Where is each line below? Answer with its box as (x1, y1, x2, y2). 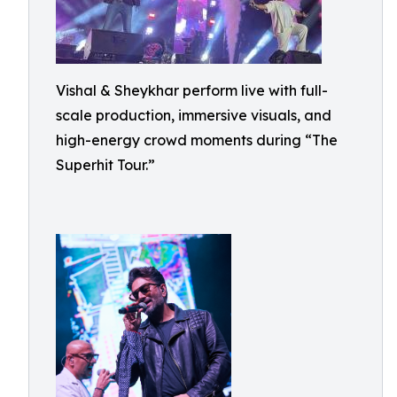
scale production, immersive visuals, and (56, 106, 331, 124)
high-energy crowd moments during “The (56, 131, 338, 149)
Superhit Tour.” (56, 156, 155, 174)
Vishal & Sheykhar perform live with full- (56, 82, 328, 99)
